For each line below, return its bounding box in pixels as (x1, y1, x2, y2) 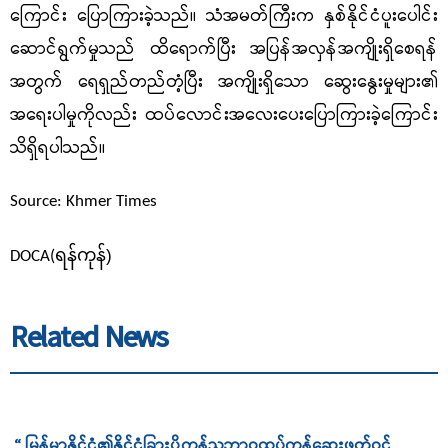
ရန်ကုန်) (55, 245, 112, 266)
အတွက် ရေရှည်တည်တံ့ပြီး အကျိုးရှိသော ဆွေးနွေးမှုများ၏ (10, 69, 438, 97)
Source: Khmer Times (10, 193, 157, 211)
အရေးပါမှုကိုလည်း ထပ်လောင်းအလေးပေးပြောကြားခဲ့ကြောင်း (10, 102, 438, 130)
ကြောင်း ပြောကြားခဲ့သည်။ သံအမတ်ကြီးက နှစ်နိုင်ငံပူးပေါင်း (10, 3, 438, 31)
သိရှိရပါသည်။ (10, 135, 105, 163)
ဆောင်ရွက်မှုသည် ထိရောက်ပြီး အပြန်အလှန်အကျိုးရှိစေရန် (10, 36, 438, 64)
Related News (10, 315, 167, 364)
